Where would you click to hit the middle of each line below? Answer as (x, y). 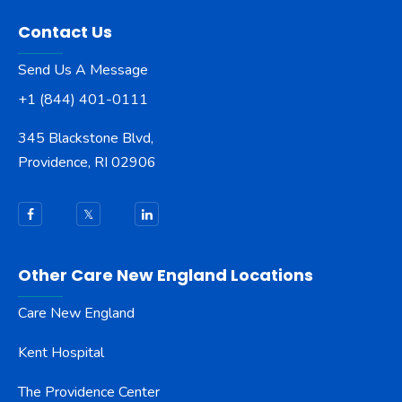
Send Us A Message (83, 70)
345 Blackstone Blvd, (86, 139)
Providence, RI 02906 (87, 163)
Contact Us (65, 32)
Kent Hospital (61, 353)
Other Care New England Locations (166, 275)
